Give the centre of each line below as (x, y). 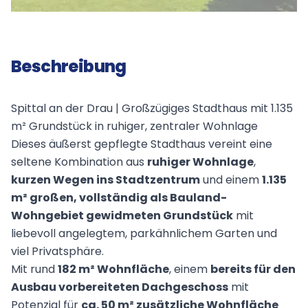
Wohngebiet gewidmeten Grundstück (122, 216)
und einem (231, 180)
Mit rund (34, 269)
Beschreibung (69, 67)
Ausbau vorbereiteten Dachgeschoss (120, 287)
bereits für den (253, 269)
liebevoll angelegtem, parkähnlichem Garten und (144, 234)
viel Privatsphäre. (57, 252)
